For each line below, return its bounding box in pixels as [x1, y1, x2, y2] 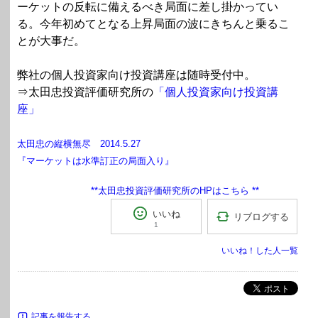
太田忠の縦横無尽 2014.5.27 [17, 138, 141, 150]
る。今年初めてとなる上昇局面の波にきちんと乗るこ [17, 18, 290, 31]
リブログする [233, 211, 289, 222]
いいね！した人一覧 [221, 246, 298, 256]
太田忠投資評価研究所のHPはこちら [98, 185, 249, 197]
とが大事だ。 [17, 35, 85, 48]
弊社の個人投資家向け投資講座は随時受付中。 [17, 69, 256, 82]
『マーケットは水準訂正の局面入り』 [17, 155, 174, 167]
